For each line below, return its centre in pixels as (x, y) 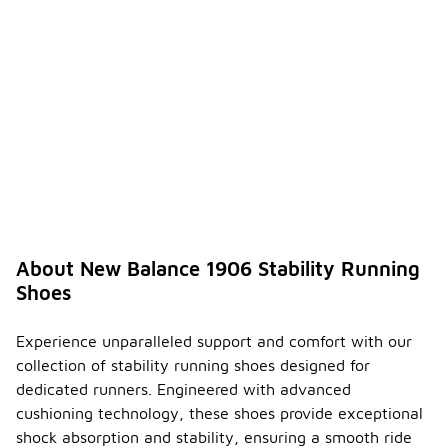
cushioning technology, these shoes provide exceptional (219, 413)
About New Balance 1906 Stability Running (218, 269)
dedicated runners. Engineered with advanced (183, 389)
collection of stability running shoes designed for (193, 365)
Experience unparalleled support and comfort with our (214, 341)
